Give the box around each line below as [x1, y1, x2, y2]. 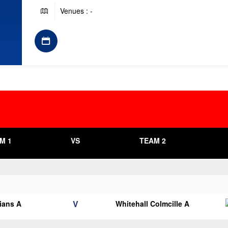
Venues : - [60, 6, 93, 16]
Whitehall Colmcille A [116, 198, 190, 209]
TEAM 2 [139, 135, 166, 146]
